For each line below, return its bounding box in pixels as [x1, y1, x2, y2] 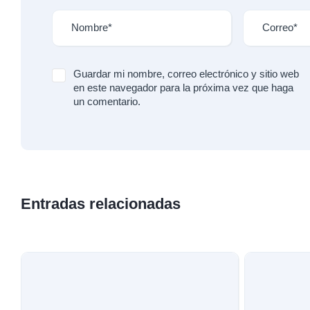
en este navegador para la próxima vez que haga [73, 81, 293, 93]
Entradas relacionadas [21, 194, 181, 212]
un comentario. [73, 95, 140, 107]
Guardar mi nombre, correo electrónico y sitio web [73, 67, 299, 80]
